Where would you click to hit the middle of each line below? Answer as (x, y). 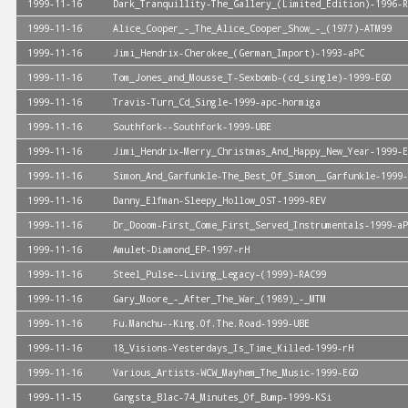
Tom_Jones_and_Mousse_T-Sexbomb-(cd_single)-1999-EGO (252, 77)
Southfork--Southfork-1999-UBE (192, 127)
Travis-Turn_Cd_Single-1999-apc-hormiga (217, 102)
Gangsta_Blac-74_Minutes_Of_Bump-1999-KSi (222, 397)
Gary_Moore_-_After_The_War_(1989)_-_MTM (219, 299)
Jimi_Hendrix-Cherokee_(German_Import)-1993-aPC (239, 53)
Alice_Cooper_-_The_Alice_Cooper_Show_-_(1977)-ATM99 (252, 28)
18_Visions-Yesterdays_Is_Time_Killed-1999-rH (233, 348)
